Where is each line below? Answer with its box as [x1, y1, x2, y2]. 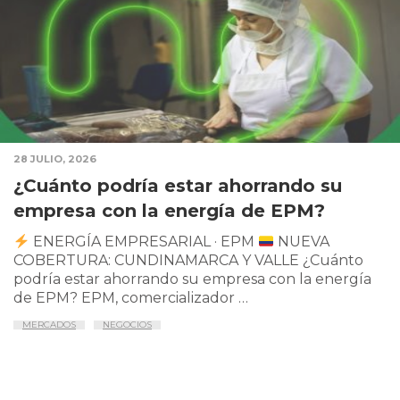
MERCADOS [22, 319, 76, 331]
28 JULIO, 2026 [13, 153, 96, 166]
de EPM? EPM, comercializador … [13, 289, 248, 307]
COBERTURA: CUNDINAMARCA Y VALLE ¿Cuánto [13, 252, 363, 270]
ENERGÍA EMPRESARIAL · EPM [29, 233, 259, 251]
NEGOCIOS [103, 319, 152, 331]
